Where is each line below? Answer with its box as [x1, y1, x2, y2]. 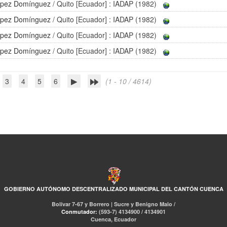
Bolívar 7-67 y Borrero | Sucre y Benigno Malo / [52, 200, 175, 208]
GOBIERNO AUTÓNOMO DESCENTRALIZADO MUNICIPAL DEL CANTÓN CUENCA [4, 185, 223, 193]
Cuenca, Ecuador [91, 215, 136, 223]
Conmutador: [61, 208, 99, 215]
